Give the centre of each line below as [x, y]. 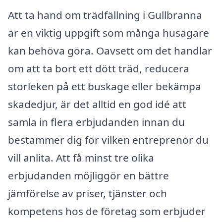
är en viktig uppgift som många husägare [109, 33]
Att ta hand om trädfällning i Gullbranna [105, 15]
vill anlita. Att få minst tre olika [81, 158]
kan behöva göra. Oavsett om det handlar [110, 51]
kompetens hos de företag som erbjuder [107, 211]
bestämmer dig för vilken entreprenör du [108, 140]
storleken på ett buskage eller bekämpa [105, 86]
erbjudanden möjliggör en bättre [88, 176]
